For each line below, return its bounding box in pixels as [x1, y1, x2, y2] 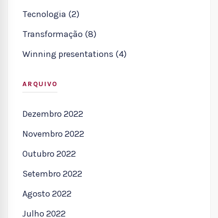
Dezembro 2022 [22, 108, 83, 119]
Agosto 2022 [22, 188, 72, 199]
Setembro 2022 [22, 168, 82, 179]
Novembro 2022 [22, 128, 84, 139]
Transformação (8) [22, 28, 96, 39]
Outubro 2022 [22, 148, 76, 159]
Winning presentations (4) [22, 48, 127, 59]
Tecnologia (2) [22, 8, 79, 19]
